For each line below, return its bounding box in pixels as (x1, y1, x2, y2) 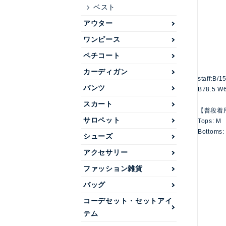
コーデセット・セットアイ (83, 197, 173, 205)
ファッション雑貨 (83, 164, 143, 173)
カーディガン (83, 68, 128, 76)
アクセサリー (83, 148, 128, 156)
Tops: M (198, 118, 221, 125)
